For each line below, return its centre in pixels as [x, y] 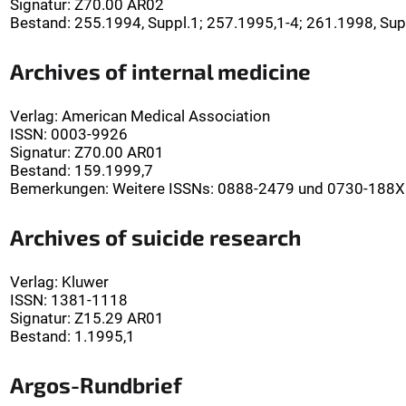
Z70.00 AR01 [119, 153]
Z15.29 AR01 [119, 319]
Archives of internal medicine [160, 72]
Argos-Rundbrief [96, 385]
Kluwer [85, 282]
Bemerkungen [58, 189]
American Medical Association [166, 116]
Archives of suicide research [155, 237]
